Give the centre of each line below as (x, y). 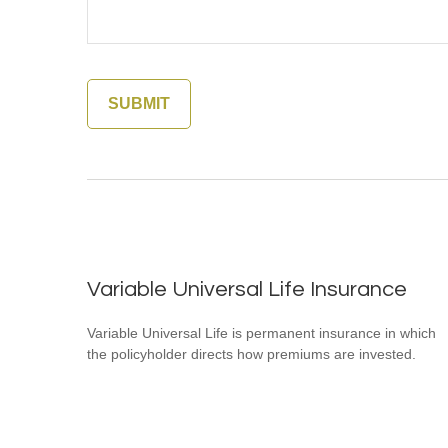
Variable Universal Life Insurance (247, 289)
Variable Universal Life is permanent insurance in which (261, 332)
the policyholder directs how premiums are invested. (251, 353)
